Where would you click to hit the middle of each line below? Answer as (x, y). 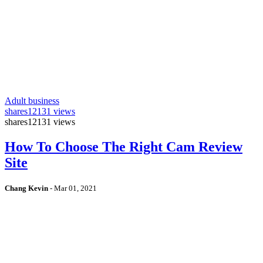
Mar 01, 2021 (75, 188)
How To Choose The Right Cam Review (124, 147)
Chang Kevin (26, 188)
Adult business (32, 101)
